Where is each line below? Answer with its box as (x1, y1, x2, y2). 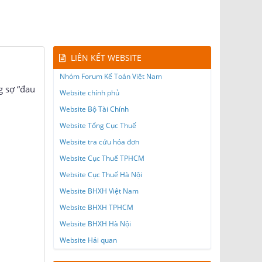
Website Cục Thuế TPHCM (60, 153, 144, 164)
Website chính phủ (60, 88, 119, 98)
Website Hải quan (60, 235, 117, 246)
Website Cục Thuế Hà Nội (60, 170, 142, 180)
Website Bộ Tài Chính (60, 104, 129, 115)
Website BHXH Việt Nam (60, 186, 139, 196)
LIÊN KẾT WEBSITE (71, 52, 142, 64)
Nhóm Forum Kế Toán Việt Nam (60, 71, 162, 82)
